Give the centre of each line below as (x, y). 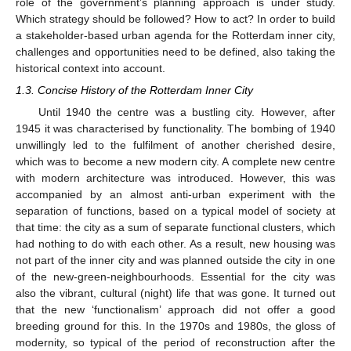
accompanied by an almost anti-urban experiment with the (175, 194)
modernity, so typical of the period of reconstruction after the (175, 342)
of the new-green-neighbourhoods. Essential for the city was (175, 276)
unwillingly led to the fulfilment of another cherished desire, (175, 145)
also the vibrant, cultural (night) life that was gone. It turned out (175, 293)
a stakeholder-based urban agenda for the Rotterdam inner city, (175, 36)
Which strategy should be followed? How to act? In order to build (175, 19)
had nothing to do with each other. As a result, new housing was (175, 243)
